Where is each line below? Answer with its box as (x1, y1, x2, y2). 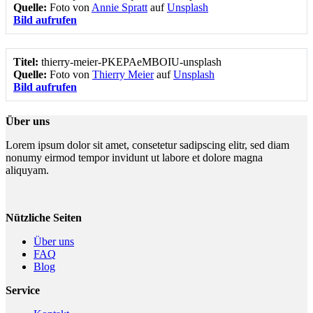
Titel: (13, 56, 41, 68)
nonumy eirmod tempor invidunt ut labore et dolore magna (6, 152, 263, 164)
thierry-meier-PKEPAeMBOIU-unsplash (41, 56, 221, 68)
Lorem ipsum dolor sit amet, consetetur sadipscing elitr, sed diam (6, 139, 289, 152)
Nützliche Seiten (6, 212, 82, 224)
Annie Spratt (92, 1, 147, 14)
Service (6, 284, 40, 297)
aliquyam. (6, 164, 49, 177)
